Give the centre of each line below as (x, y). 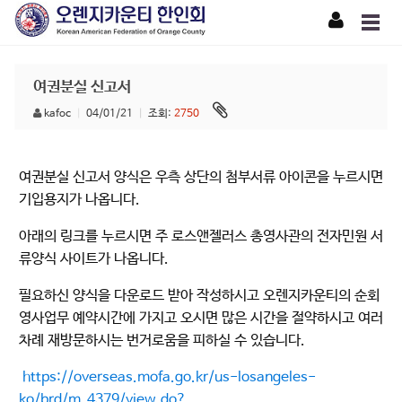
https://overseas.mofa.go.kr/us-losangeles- (169, 377)
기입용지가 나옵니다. (79, 200)
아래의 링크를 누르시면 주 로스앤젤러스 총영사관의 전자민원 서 (201, 236)
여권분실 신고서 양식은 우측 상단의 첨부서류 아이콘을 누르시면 (201, 177)
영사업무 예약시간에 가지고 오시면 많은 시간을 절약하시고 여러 (201, 318)
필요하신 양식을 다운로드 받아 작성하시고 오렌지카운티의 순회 (199, 296)
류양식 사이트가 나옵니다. (94, 259)
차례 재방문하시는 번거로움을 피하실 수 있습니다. (162, 341)
